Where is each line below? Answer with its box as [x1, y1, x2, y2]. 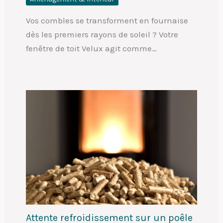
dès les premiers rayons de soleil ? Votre [25, 29, 178, 39]
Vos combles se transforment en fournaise [25, 15, 188, 25]
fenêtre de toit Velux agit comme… [25, 43, 157, 53]
